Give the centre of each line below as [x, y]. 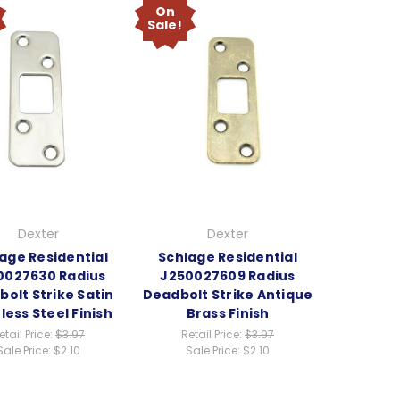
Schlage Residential [228, 258]
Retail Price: [213, 335]
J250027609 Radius [228, 276]
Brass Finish [228, 314]
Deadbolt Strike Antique [228, 295]
